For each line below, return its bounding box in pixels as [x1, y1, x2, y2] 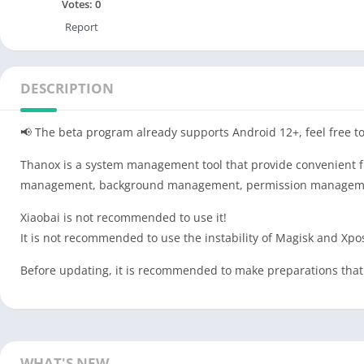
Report [64, 19, 98, 34]
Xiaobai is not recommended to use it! [20, 210, 227, 225]
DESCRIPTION [20, 79, 114, 97]
